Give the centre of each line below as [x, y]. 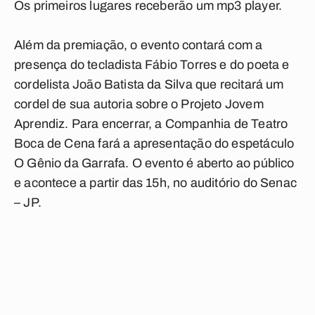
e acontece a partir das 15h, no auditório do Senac [155, 183]
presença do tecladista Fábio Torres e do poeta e [152, 65]
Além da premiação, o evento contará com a [139, 45]
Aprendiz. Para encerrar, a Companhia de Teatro [151, 124]
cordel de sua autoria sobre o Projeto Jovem [139, 104]
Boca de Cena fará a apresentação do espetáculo [154, 143]
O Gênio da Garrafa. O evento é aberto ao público [154, 163]
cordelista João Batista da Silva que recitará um [149, 84]
